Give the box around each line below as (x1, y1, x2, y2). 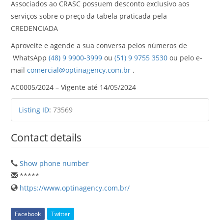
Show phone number (20, 158, 89, 168)
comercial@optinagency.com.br (27, 65, 131, 75)
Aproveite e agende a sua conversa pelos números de (11, 40, 188, 50)
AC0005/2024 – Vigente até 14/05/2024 (11, 82, 137, 92)
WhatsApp (11, 53, 49, 62)
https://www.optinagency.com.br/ (20, 183, 130, 192)
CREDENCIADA (11, 23, 58, 33)
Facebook (15, 209, 41, 218)
